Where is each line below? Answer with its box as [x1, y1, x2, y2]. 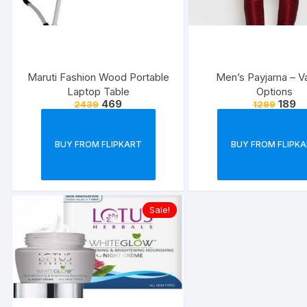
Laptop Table [66, 85, 130, 98]
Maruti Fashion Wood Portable [27, 71, 169, 84]
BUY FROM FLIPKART [54, 139, 142, 149]
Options [256, 85, 293, 98]
